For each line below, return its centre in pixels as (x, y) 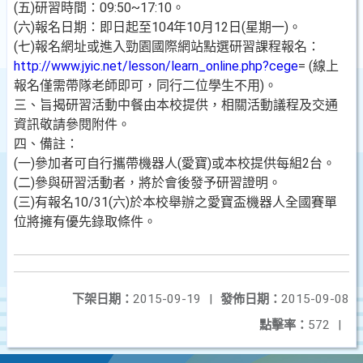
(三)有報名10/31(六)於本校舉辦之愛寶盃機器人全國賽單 (175, 202)
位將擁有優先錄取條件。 (85, 222)
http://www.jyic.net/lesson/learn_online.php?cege (156, 66)
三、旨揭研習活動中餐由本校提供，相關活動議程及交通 (176, 105)
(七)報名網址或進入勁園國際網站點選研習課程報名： (167, 47)
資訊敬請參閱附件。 (72, 124)
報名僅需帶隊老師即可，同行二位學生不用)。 (145, 85)
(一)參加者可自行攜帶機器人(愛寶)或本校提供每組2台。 (175, 163)
